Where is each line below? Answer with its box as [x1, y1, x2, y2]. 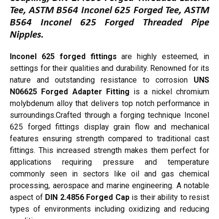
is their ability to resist [129, 193, 209, 202]
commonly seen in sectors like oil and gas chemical [10, 169, 209, 179]
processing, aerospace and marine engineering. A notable [10, 181, 209, 191]
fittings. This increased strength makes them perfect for [10, 146, 209, 155]
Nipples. [10, 30, 44, 41]
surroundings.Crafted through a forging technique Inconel [10, 110, 209, 120]
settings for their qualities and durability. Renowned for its [10, 64, 209, 73]
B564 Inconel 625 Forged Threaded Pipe [10, 18, 209, 28]
